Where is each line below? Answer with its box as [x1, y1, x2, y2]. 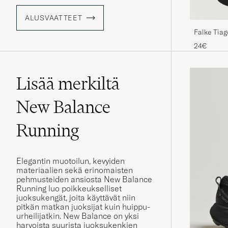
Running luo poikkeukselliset [16, 183, 122, 194]
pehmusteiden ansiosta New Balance [16, 174, 152, 185]
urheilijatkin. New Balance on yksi [16, 211, 139, 221]
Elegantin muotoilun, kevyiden [16, 156, 125, 166]
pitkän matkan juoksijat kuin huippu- [16, 202, 150, 212]
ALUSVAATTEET [25, 13, 82, 23]
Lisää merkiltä [16, 73, 120, 95]
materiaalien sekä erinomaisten [16, 165, 133, 176]
